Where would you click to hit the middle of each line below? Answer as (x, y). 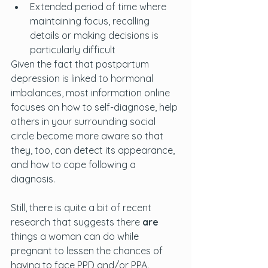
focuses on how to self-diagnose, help (95, 107)
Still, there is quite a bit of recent (82, 208)
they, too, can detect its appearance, (94, 150)
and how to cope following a (74, 165)
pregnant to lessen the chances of (88, 251)
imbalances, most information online (92, 93)
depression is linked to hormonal (83, 78)
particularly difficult (73, 50)
